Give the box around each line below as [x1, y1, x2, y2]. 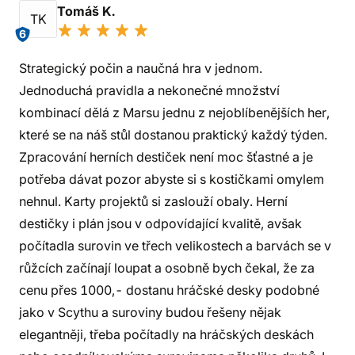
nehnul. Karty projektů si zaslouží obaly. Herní [19, 193, 288, 209]
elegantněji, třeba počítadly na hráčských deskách [19, 326, 314, 342]
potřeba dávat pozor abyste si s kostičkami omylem [19, 171, 324, 187]
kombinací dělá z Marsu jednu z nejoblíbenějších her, [19, 105, 330, 120]
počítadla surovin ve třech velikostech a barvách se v [19, 238, 331, 254]
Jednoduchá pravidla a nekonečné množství [19, 82, 280, 98]
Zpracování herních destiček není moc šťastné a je [19, 149, 313, 165]
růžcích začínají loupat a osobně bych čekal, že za [19, 260, 315, 276]
